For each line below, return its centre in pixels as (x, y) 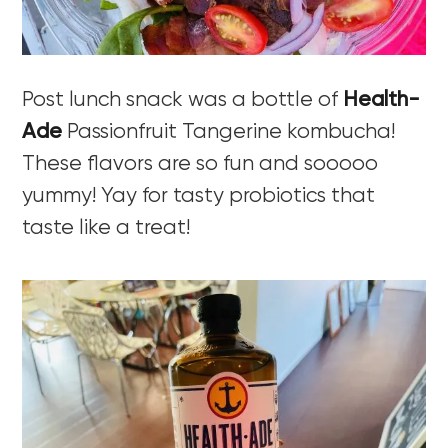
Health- (382, 101)
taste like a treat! (106, 229)
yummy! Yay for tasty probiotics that (199, 197)
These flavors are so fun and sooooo (200, 165)
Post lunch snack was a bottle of (183, 101)
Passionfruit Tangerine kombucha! (229, 133)
